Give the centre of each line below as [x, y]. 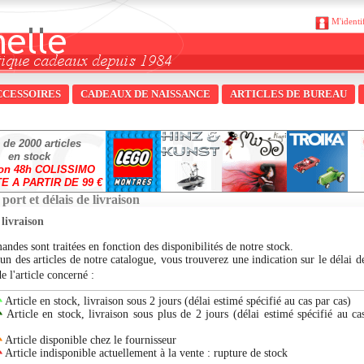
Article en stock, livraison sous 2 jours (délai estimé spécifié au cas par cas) [177, 301]
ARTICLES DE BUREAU [288, 94]
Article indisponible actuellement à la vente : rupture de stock [145, 353]
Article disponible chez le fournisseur [89, 340]
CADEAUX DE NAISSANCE [145, 94]
